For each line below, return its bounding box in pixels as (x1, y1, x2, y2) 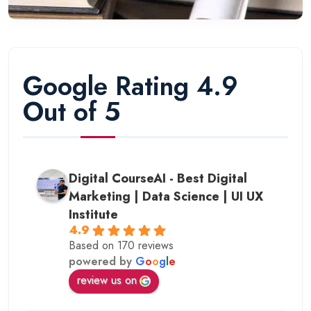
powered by (69, 253, 135, 269)
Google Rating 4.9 (23, 67, 238, 105)
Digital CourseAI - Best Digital (69, 169, 247, 187)
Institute (69, 205, 118, 224)
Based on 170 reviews (69, 237, 174, 253)
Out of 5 (23, 92, 120, 131)
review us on (77, 271, 137, 288)
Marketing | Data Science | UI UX (69, 187, 263, 205)
